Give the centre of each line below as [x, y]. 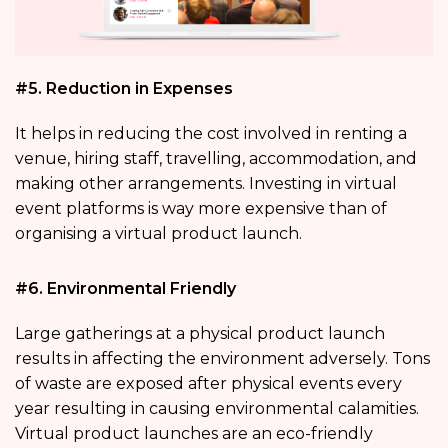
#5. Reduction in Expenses [124, 88]
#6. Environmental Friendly [125, 288]
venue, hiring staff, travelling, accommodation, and [216, 158]
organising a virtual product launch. [158, 233]
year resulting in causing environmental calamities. [217, 408]
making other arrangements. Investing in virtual [206, 183]
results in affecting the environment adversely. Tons [222, 358]
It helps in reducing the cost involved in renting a [211, 133]
